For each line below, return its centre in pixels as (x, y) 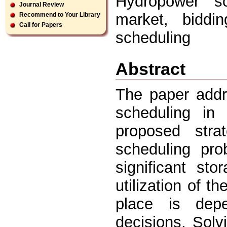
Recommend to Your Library (60, 15)
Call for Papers (41, 25)
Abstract (150, 69)
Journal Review (42, 5)
